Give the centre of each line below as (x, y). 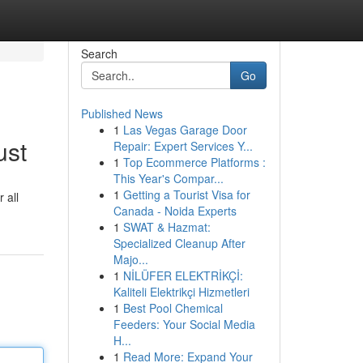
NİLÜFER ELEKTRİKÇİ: (183, 275)
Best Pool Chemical (173, 308)
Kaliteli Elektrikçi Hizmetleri (181, 292)
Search (99, 53)
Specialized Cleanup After (179, 243)
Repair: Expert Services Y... (183, 146)
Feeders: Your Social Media (184, 324)
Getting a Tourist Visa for (186, 194)
